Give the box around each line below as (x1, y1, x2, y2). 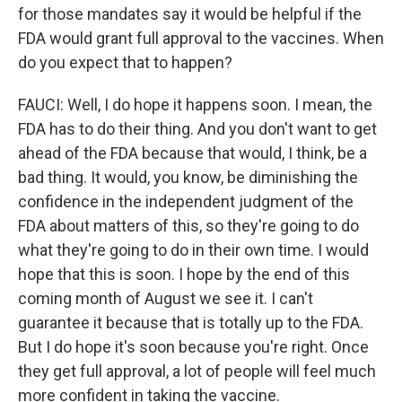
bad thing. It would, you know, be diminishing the (18, 168, 358, 187)
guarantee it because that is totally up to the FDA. (18, 313, 363, 332)
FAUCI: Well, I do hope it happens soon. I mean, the (18, 95, 372, 114)
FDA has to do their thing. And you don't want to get (18, 119, 377, 138)
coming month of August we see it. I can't (18, 289, 313, 308)
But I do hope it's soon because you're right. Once (18, 337, 369, 356)
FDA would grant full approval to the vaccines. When (18, 29, 384, 48)
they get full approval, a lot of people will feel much (18, 362, 376, 380)
